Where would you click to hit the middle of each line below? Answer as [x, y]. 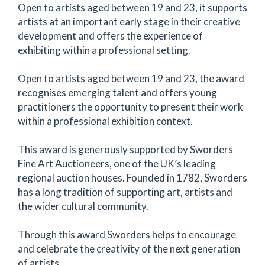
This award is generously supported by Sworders [125, 149]
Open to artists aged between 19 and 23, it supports [132, 7]
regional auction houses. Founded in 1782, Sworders [132, 178]
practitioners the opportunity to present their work [130, 107]
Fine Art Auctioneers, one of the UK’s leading [117, 164]
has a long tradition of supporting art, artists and [125, 192]
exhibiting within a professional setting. [104, 50]
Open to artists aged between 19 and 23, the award [131, 78]
